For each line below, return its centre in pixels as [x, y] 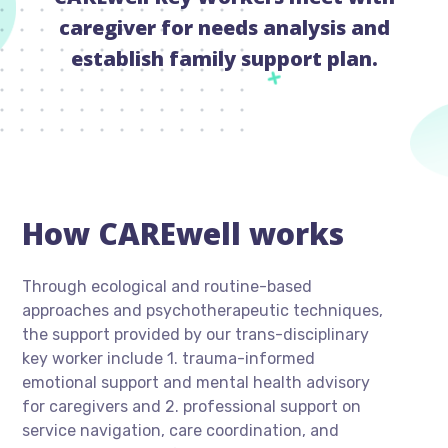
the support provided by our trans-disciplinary [196, 335]
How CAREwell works [183, 234]
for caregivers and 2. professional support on [192, 407]
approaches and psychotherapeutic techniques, [203, 311]
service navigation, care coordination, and [181, 431]
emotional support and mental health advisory [196, 383]
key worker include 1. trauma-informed [169, 359]
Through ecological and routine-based [167, 287]
